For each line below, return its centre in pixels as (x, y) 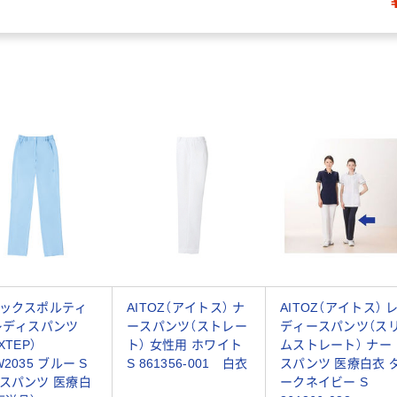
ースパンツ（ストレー (187, 326)
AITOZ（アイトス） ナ (186, 307)
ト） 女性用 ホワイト (185, 344)
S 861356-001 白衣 (187, 363)
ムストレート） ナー (336, 344)
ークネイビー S (324, 381)
